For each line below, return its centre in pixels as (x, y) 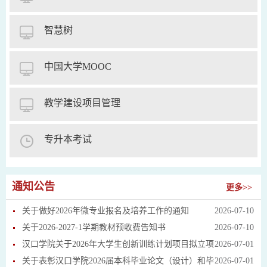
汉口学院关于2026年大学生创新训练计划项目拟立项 (118, 244)
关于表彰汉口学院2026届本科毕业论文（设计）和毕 (118, 260)
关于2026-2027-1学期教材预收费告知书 (94, 227)
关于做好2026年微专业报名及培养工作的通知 (105, 210)
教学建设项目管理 (82, 103)
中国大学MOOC (78, 66)
